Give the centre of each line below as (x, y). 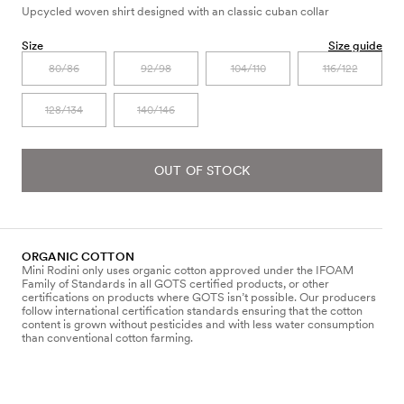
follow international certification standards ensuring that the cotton (192, 310)
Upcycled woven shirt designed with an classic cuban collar (177, 11)
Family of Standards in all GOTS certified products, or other (175, 283)
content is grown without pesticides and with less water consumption (198, 324)
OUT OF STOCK (202, 170)
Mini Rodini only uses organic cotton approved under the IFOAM (188, 270)
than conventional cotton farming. (107, 337)
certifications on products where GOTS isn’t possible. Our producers (199, 297)
